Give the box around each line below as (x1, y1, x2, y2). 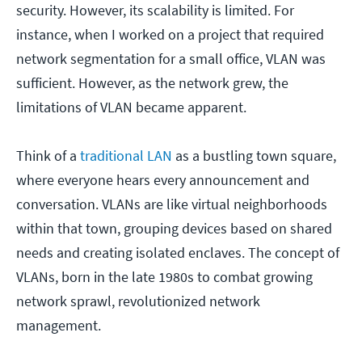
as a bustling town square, (175, 146, 336, 166)
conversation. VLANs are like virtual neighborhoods (16, 195, 327, 214)
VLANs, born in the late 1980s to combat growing (16, 267, 313, 287)
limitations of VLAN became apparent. (16, 98, 246, 117)
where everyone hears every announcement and (16, 170, 309, 190)
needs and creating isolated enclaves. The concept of (16, 243, 339, 263)
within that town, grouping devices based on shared (16, 219, 332, 238)
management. (16, 316, 101, 335)
